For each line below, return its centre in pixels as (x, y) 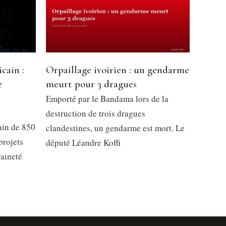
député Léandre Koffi (83, 143)
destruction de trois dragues (96, 114)
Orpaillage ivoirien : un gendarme (118, 70)
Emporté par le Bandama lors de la (107, 99)
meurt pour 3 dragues (91, 84)
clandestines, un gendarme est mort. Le (115, 128)
